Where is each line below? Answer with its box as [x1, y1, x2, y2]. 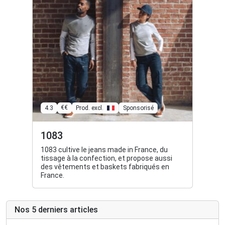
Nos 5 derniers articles [15, 204, 98, 214]
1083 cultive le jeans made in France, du [41, 145, 168, 154]
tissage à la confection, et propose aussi [41, 154, 172, 162]
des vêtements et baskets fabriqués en [41, 162, 169, 171]
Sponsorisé [123, 104, 154, 111]
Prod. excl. [75, 104, 103, 111]
